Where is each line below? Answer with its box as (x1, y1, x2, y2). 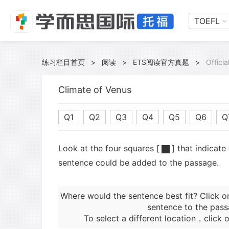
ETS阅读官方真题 (133, 58, 189, 66)
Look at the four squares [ (58, 143, 159, 153)
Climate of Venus (58, 84, 131, 95)
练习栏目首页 (42, 58, 85, 66)
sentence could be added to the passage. (58, 157, 219, 168)
